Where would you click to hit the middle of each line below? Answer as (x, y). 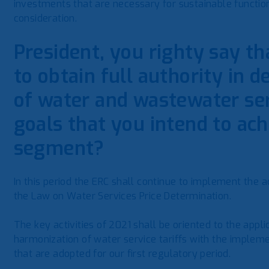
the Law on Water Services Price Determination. (122, 196)
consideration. (45, 18)
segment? (59, 148)
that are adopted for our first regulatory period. (122, 254)
